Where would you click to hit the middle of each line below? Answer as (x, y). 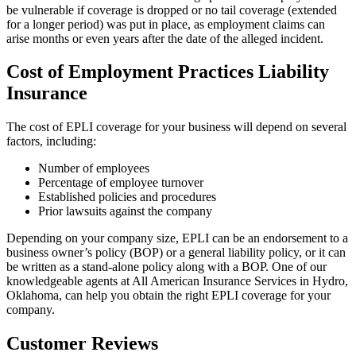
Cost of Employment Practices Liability (168, 72)
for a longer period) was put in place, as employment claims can (166, 24)
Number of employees (94, 168)
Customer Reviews (82, 344)
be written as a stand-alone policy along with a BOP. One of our (166, 267)
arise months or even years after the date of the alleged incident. (165, 38)
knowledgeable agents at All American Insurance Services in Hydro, (177, 281)
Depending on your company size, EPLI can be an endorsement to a (177, 238)
